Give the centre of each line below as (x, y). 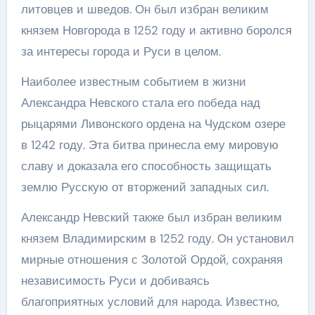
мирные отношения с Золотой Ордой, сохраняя (152, 259)
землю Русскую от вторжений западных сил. (144, 187)
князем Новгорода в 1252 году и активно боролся (156, 30)
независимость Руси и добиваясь (115, 280)
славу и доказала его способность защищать (146, 166)
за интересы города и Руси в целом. (121, 51)
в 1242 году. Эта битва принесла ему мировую (149, 144)
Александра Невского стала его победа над (140, 102)
